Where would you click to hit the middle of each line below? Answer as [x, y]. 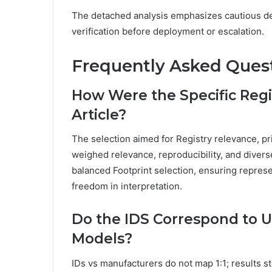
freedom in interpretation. [127, 186]
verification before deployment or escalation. [168, 32]
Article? [99, 114]
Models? [102, 239]
